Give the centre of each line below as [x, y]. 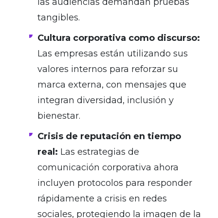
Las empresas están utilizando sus [113, 53]
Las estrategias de [99, 152]
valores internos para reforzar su [108, 69]
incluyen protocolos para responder [115, 183]
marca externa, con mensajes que [112, 84]
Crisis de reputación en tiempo [109, 136]
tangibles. [59, 17]
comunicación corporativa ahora [108, 167]
